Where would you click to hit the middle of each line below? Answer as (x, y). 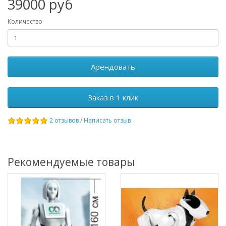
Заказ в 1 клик (113, 97)
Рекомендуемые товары (71, 162)
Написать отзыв (107, 120)
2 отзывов (64, 120)
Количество (25, 21)
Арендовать (113, 67)
